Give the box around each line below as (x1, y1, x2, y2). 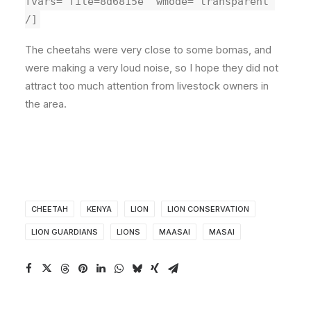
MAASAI (159, 227, 190, 237)
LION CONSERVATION (167, 204, 249, 214)
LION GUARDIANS (31, 227, 98, 237)
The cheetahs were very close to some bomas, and (25, 43, 271, 56)
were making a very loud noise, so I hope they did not (25, 61, 278, 74)
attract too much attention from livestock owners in (25, 79, 269, 92)
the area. (25, 97, 67, 110)
